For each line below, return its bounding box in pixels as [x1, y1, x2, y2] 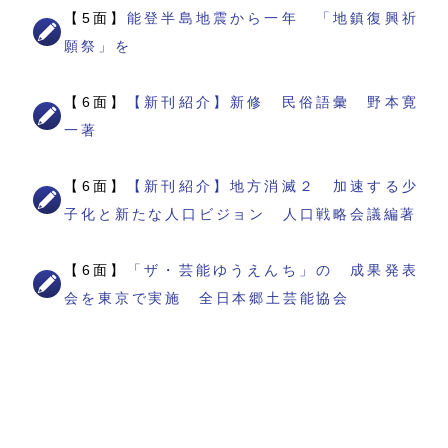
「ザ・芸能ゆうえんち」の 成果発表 [127, 262, 419, 279]
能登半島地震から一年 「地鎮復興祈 [127, 10, 419, 27]
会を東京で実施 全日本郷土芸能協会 [64, 290, 351, 307]
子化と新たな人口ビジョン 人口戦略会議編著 [64, 206, 418, 223]
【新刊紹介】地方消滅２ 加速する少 [127, 178, 419, 195]
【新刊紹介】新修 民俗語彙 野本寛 [127, 94, 419, 111]
